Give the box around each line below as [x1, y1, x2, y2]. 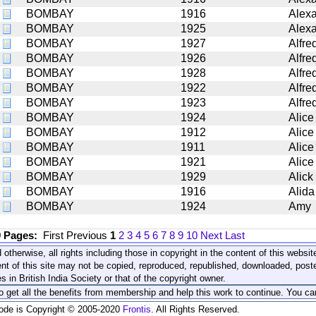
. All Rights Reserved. [151, 303, 240, 315]
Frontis [123, 303, 151, 315]
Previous [66, 229, 110, 241]
